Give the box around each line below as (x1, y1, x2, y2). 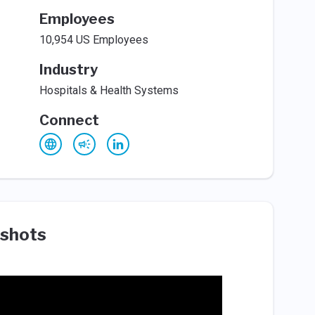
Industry (39, 61, 98, 78)
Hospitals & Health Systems (39, 84, 179, 97)
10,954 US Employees (39, 33, 148, 46)
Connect (39, 112, 99, 129)
